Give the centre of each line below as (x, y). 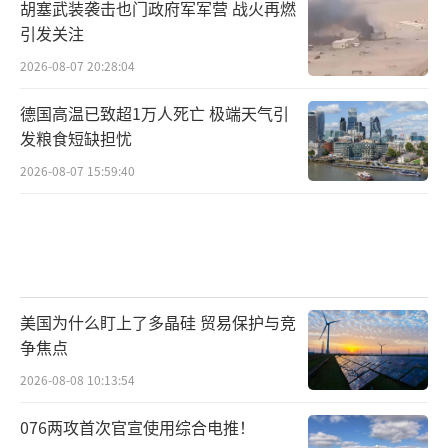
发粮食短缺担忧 (76, 137)
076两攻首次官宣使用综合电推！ (137, 426)
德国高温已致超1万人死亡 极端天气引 (154, 112)
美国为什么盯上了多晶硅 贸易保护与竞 (158, 321)
